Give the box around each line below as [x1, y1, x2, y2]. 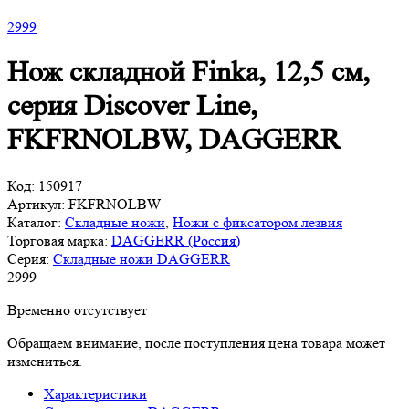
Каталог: [7, 213, 61, 231]
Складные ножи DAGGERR [53, 249, 230, 267]
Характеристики [44, 384, 147, 403]
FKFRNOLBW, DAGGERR [7, 123, 340, 157]
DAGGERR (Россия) [111, 231, 240, 249]
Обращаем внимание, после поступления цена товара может [7, 333, 385, 351]
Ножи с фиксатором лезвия [173, 213, 342, 231]
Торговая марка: [7, 231, 108, 249]
